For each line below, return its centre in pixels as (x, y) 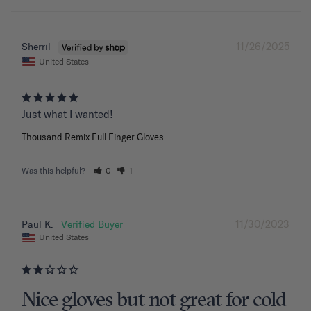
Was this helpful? (54, 171)
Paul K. (37, 225)
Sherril (36, 47)
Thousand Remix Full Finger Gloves (93, 137)
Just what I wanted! (67, 115)
